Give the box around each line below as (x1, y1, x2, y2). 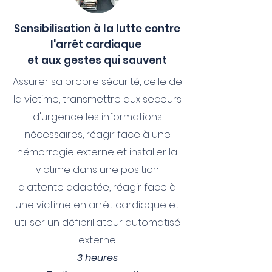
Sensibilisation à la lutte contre (14, 21, 180, 36)
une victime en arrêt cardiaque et (15, 198, 179, 212)
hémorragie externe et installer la (17, 145, 177, 159)
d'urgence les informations (32, 110, 162, 124)
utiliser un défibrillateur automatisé (14, 216, 180, 229)
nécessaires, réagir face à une (24, 127, 171, 141)
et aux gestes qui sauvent (27, 53, 167, 67)
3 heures (76, 251, 118, 265)
